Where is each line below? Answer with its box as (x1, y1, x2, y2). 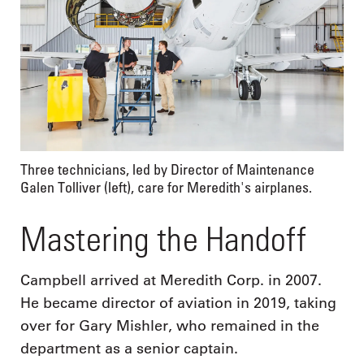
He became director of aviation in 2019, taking (20, 293, 336, 312)
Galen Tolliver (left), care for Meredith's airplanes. (20, 178, 312, 196)
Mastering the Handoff (20, 219, 306, 258)
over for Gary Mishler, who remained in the (20, 316, 319, 335)
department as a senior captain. (20, 339, 238, 357)
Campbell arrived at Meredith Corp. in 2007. (20, 271, 322, 289)
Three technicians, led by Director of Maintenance (20, 160, 314, 178)
